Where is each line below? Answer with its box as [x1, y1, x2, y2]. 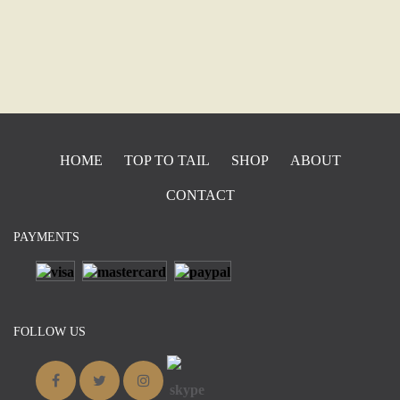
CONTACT [165, 187, 235, 203]
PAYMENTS [13, 229, 79, 244]
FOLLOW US [13, 324, 86, 338]
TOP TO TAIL [123, 152, 210, 168]
